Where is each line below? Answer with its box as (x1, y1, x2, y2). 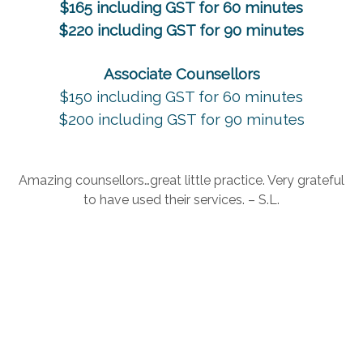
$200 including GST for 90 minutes (58, 109, 305, 128)
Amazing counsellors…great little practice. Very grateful (19, 172, 344, 188)
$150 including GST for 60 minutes (60, 87, 303, 105)
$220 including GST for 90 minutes (59, 20, 304, 39)
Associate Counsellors (103, 64, 260, 83)
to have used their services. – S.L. (83, 191, 280, 207)
